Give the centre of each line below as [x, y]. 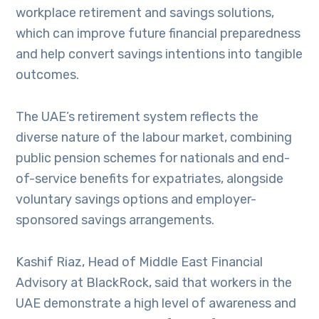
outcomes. [48, 75]
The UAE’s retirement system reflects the [137, 117]
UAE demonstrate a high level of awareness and [156, 303]
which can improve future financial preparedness [158, 33]
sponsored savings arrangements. [115, 220]
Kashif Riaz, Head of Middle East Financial [140, 262]
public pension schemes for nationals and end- [153, 158]
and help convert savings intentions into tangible [159, 54]
